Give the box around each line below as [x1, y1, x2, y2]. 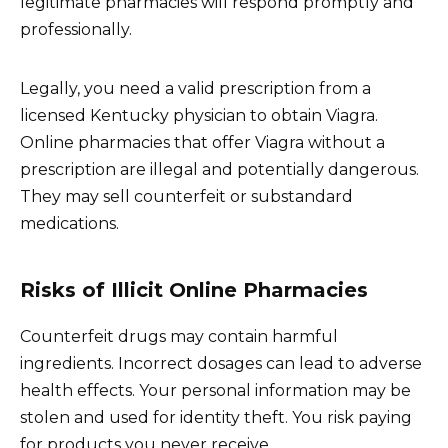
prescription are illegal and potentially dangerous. [20, 159, 419, 179]
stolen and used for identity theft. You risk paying [20, 407, 412, 427]
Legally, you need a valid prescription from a [20, 78, 371, 98]
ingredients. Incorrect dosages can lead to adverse [20, 353, 422, 373]
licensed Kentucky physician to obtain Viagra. [20, 105, 378, 125]
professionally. [20, 19, 132, 39]
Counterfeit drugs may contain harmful [20, 326, 338, 346]
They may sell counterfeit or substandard [20, 186, 353, 206]
